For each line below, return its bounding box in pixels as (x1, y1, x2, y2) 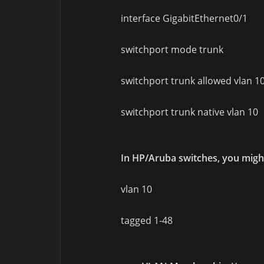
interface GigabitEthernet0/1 (121, 12, 247, 25)
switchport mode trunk (121, 43, 223, 56)
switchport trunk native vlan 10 (121, 105, 258, 118)
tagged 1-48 (121, 214, 173, 227)
